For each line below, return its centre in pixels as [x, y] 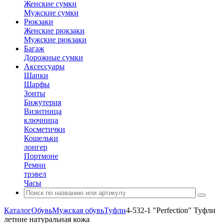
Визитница [43, 111]
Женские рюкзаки [54, 31]
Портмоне [41, 156]
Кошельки [41, 138]
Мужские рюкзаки [55, 40]
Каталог [18, 210]
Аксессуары [44, 66]
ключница [41, 120]
